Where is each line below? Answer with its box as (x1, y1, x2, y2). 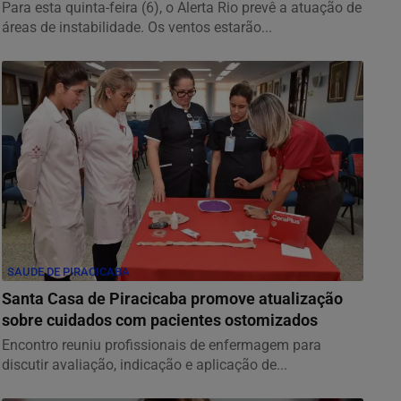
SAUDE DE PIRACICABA (7, 264, 130, 278)
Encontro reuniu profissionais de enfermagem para (2, 336, 321, 354)
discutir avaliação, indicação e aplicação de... (2, 355, 287, 373)
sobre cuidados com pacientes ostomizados (2, 311, 318, 329)
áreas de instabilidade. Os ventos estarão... (2, 18, 272, 36)
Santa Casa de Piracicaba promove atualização (2, 289, 343, 308)
